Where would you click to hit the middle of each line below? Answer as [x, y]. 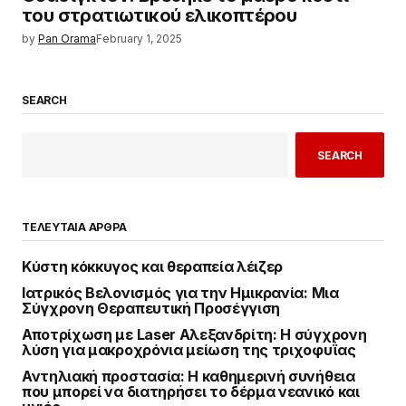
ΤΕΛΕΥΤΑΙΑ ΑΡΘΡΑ [74, 227]
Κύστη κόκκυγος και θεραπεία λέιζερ [153, 267]
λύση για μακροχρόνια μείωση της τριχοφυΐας [189, 350]
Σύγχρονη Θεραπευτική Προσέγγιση [151, 309]
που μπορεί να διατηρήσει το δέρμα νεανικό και [191, 392]
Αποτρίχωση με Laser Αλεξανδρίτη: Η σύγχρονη [194, 335]
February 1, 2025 [139, 38]
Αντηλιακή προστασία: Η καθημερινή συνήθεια [188, 377]
